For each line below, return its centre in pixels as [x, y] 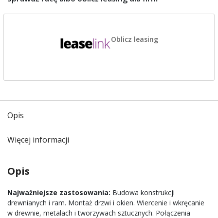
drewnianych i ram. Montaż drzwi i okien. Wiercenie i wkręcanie [106, 203]
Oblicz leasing [135, 39]
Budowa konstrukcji [143, 192]
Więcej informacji [38, 140]
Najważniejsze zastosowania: [59, 192]
